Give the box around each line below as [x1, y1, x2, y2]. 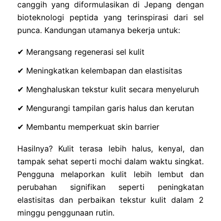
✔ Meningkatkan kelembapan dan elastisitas [17, 65, 182, 75]
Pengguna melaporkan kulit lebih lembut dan [17, 169, 204, 179]
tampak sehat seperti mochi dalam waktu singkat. [17, 156, 204, 166]
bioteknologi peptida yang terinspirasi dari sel [17, 12, 204, 22]
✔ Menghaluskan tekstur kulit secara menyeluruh [17, 84, 199, 94]
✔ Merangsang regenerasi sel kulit [17, 46, 145, 57]
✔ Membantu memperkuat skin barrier [17, 121, 159, 132]
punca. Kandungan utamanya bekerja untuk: [17, 25, 180, 35]
